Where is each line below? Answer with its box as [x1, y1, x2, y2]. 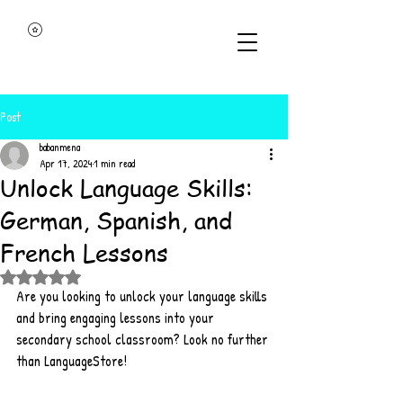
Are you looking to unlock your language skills [16, 285, 271, 306]
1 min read [94, 155, 135, 171]
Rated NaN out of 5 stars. [40, 267, 154, 285]
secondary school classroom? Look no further [16, 328, 272, 349]
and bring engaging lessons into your [16, 307, 218, 327]
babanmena [40, 139, 80, 155]
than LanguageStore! [16, 350, 127, 371]
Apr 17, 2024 [40, 155, 92, 171]
